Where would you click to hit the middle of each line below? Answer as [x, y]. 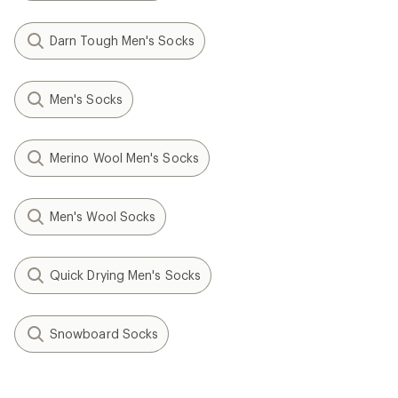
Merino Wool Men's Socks [124, 158]
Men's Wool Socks [103, 216]
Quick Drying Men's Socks [125, 275]
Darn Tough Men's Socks [122, 40]
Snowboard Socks [104, 334]
